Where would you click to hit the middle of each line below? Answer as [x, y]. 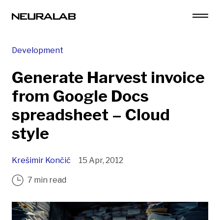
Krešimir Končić [41, 160]
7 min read [47, 180]
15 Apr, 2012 [101, 160]
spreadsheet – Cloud [91, 115]
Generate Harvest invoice [108, 77]
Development [38, 50]
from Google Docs [80, 96]
